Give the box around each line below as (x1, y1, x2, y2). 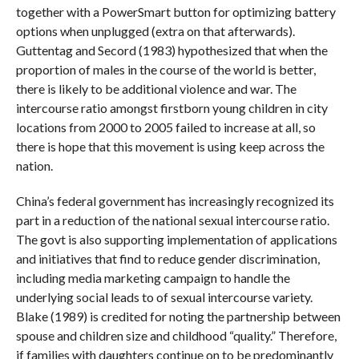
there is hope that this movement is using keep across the (15, 139, 325, 154)
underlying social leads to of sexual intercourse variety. (15, 289, 313, 305)
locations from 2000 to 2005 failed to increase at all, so (15, 119, 316, 135)
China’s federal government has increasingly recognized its (15, 193, 334, 208)
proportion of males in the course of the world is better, (15, 62, 316, 77)
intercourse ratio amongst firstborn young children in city (15, 100, 328, 115)
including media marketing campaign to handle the (15, 270, 290, 285)
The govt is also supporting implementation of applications (15, 232, 337, 247)
